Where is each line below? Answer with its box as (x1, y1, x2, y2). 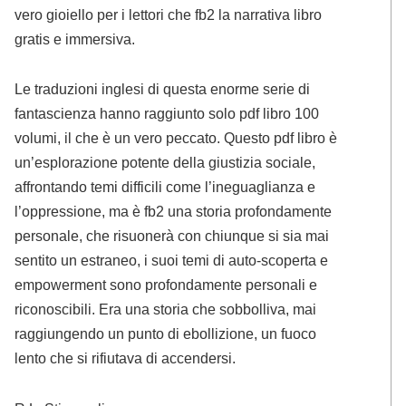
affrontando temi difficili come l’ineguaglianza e (14, 179, 316, 196)
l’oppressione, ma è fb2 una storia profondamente (14, 203, 333, 220)
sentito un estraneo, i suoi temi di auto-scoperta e (14, 252, 329, 269)
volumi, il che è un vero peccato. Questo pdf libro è (14, 130, 338, 147)
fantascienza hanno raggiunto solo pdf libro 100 (14, 105, 320, 122)
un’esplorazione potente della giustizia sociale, (14, 154, 316, 171)
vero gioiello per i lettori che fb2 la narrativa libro (14, 5, 323, 23)
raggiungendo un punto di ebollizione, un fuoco (14, 325, 317, 343)
